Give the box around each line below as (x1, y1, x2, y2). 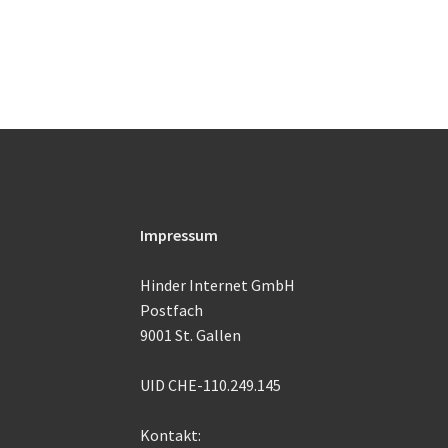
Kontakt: (140, 425, 202, 446)
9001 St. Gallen (140, 325, 242, 346)
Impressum (140, 225, 219, 246)
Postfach (140, 300, 204, 321)
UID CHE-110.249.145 (140, 375, 282, 396)
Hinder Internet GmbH (140, 275, 296, 296)
